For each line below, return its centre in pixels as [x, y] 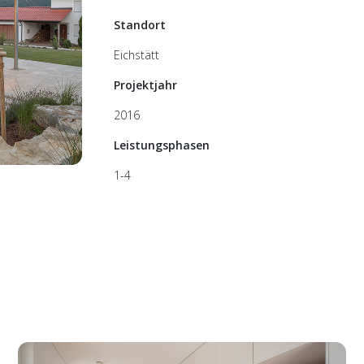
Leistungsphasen [161, 145]
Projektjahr [145, 84]
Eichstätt [136, 54]
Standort [139, 24]
